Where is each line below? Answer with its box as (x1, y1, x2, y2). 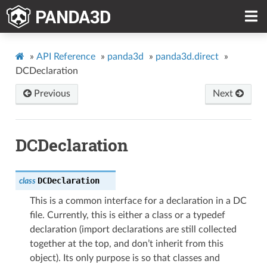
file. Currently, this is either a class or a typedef (29, 210, 225, 220)
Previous (31, 88, 70, 98)
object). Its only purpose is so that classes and (29, 253, 220, 263)
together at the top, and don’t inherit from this (29, 238, 223, 249)
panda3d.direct (155, 51, 219, 61)
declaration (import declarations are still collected (29, 224, 237, 234)
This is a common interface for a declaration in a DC (29, 195, 247, 206)
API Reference (36, 51, 95, 61)
